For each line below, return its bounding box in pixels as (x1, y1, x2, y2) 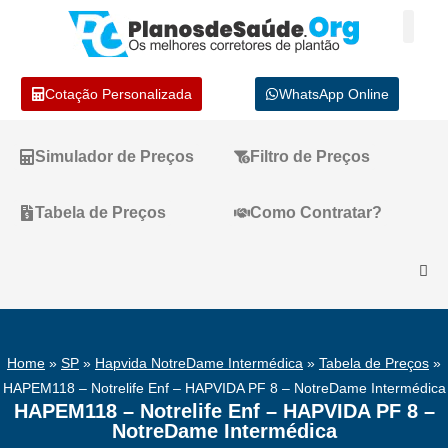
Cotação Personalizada (45, 86, 193, 102)
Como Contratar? (250, 204, 383, 221)
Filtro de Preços (250, 148, 371, 165)
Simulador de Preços (35, 148, 194, 165)
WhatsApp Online (279, 86, 390, 102)
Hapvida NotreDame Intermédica (95, 355, 303, 371)
